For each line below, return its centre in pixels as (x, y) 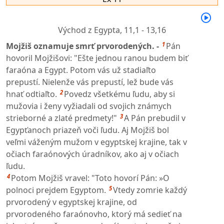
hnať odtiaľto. (31, 94)
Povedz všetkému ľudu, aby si (119, 94)
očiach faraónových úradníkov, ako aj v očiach (92, 154)
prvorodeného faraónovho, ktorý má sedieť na (94, 214)
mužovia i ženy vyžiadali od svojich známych (89, 106)
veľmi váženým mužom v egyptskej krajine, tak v (96, 142)
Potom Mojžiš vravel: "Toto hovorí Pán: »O (90, 178)
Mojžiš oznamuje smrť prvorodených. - (83, 46)
